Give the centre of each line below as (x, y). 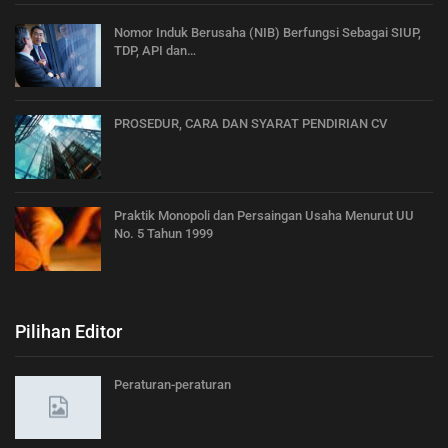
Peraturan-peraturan (172, 384)
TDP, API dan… (155, 50)
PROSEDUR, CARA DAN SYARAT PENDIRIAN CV (250, 124)
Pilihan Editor (68, 331)
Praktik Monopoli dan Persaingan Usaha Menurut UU (264, 215)
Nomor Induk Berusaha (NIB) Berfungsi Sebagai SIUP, (267, 32)
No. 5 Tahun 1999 (163, 233)
